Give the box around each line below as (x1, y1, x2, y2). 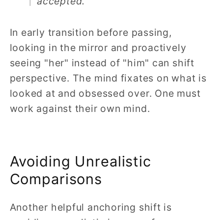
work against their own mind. (9, 102, 150, 114)
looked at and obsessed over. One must (9, 87, 201, 99)
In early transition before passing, (9, 26, 172, 38)
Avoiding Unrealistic (9, 153, 151, 170)
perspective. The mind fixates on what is (9, 72, 207, 84)
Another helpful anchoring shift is (9, 201, 172, 214)
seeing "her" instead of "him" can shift (9, 56, 194, 69)
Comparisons (9, 170, 103, 188)
